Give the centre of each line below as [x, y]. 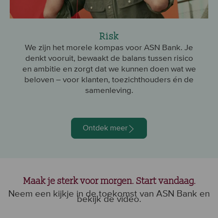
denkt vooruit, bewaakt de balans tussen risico [109, 58]
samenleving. [109, 90]
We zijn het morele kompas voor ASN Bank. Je [109, 47]
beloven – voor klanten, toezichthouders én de [109, 79]
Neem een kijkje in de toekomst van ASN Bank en [109, 194]
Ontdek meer [105, 127]
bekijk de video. [109, 199]
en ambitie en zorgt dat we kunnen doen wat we [109, 68]
